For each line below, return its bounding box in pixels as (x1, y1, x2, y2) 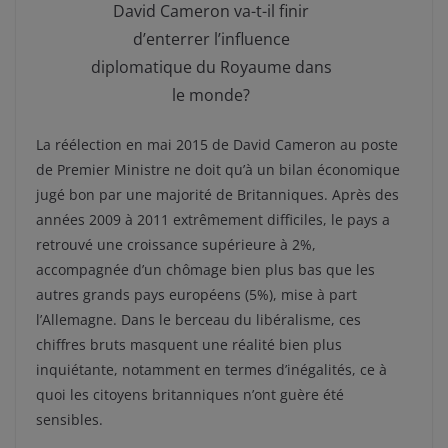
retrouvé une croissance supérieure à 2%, (36, 234, 316, 254)
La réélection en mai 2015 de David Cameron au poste (36, 134, 398, 154)
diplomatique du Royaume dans (90, 55, 332, 78)
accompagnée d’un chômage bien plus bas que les (36, 259, 375, 279)
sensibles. (36, 409, 103, 429)
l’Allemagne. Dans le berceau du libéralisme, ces (36, 309, 361, 329)
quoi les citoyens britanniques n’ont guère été (36, 384, 344, 404)
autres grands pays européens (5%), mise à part (36, 284, 357, 304)
